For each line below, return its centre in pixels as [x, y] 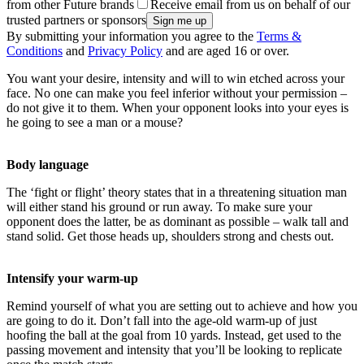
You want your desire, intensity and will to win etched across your [175, 79]
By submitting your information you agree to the [132, 37]
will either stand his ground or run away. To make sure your [159, 207]
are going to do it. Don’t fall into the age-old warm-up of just [162, 321]
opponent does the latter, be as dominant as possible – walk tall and [178, 222]
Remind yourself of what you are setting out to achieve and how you [182, 306]
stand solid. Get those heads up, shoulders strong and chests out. [170, 236]
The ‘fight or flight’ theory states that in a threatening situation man [177, 193]
